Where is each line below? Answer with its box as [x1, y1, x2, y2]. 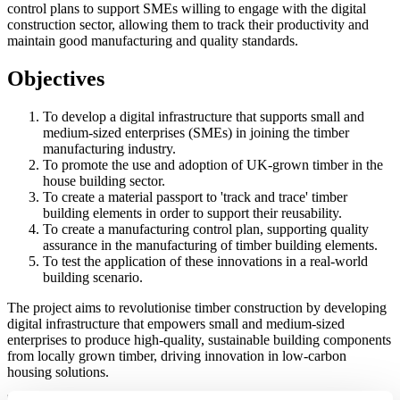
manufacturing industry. [43, 141, 176, 157]
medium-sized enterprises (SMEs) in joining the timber [43, 125, 349, 141]
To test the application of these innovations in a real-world [43, 254, 368, 270]
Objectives [7, 67, 104, 91]
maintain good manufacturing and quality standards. [7, 33, 298, 49]
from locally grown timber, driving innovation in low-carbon [7, 348, 346, 364]
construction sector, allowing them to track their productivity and [7, 17, 369, 33]
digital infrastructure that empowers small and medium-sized [7, 316, 345, 332]
